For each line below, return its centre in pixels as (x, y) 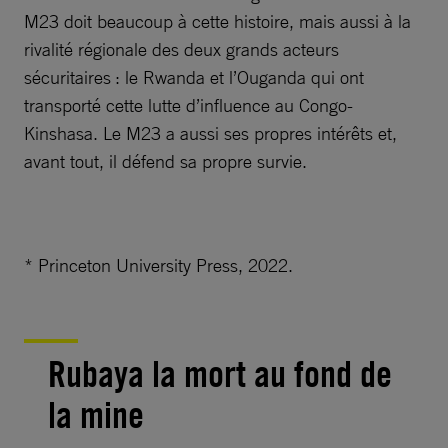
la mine (96, 415)
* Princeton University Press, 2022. (158, 265)
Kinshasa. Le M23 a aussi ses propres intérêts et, (210, 133)
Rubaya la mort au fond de (220, 374)
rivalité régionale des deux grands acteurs (181, 49)
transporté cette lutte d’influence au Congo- (188, 105)
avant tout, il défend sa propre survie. (165, 161)
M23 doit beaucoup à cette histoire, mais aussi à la (217, 21)
